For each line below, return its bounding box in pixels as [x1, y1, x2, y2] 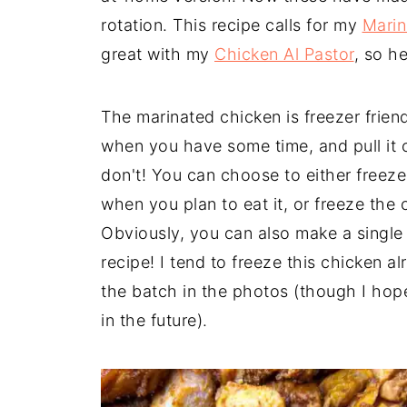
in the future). [101, 311, 208, 330]
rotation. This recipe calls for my [101, 15, 362, 35]
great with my [101, 45, 214, 64]
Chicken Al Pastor [214, 45, 354, 64]
